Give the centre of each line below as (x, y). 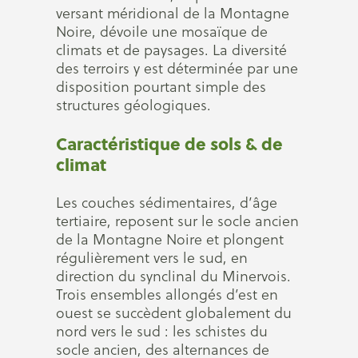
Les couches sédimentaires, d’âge (167, 203)
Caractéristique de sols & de (169, 143)
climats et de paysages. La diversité (171, 50)
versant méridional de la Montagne (173, 13)
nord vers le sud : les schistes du (162, 331)
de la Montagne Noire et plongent (170, 239)
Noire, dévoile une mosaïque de (162, 32)
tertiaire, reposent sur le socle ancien (177, 221)
